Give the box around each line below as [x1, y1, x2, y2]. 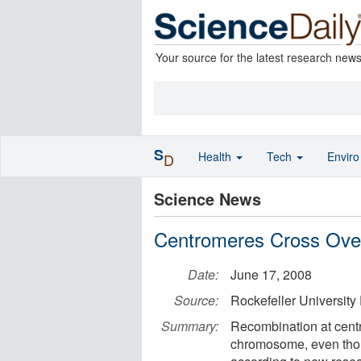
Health [198, 148, 234, 164]
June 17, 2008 [230, 265, 312, 284]
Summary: [161, 317, 218, 335]
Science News [154, 187, 261, 210]
